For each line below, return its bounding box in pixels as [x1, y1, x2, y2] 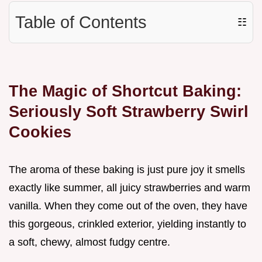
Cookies [9, 123, 71, 142]
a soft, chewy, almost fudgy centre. [9, 236, 170, 249]
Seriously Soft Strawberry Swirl [9, 102, 249, 121]
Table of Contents [15, 13, 147, 32]
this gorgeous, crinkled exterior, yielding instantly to [9, 218, 246, 230]
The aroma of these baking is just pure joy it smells [9, 164, 245, 176]
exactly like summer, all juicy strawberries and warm [9, 182, 250, 194]
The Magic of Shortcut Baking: [9, 82, 242, 101]
